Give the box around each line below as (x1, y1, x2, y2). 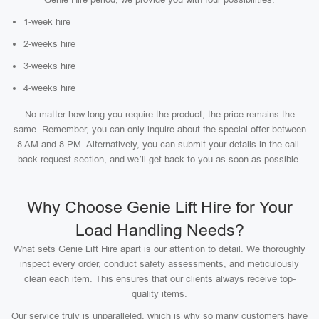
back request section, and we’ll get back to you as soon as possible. (18, 154, 301, 164)
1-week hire (23, 16, 70, 27)
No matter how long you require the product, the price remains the (24, 109, 295, 120)
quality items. (132, 288, 187, 299)
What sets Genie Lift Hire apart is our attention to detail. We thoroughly (14, 244, 305, 254)
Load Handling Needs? (75, 221, 244, 239)
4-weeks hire (23, 83, 75, 93)
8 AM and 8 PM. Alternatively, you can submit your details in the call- (17, 139, 302, 150)
